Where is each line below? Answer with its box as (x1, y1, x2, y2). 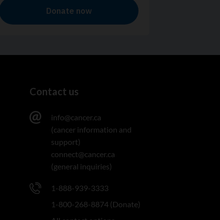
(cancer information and (51, 125, 132, 134)
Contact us (29, 85, 79, 97)
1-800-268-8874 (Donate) (51, 199, 141, 209)
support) (51, 137, 81, 146)
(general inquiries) (51, 162, 112, 171)
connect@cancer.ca (51, 149, 115, 159)
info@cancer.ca (51, 112, 102, 122)
